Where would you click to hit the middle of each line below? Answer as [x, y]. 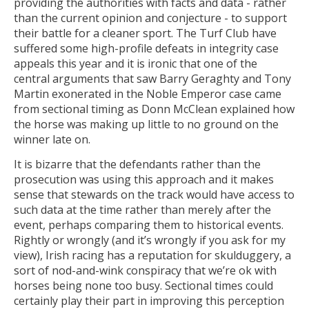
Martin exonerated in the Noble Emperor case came [148, 93]
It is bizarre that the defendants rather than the [137, 164]
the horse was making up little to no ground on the [146, 124]
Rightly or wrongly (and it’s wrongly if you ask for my [150, 240]
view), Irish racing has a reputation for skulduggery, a [152, 255]
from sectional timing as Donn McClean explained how [154, 109]
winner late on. [52, 139]
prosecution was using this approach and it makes [144, 179]
